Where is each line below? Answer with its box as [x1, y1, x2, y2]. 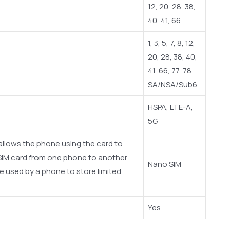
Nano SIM [148, 158, 181, 169]
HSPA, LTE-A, [148, 101, 193, 112]
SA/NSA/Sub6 [148, 79, 197, 90]
